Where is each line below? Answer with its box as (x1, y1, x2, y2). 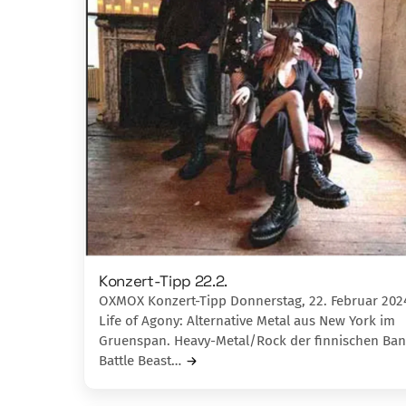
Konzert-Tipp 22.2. (99, 271, 227, 292)
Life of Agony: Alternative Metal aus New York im (99, 313, 395, 330)
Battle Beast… (99, 353, 181, 370)
